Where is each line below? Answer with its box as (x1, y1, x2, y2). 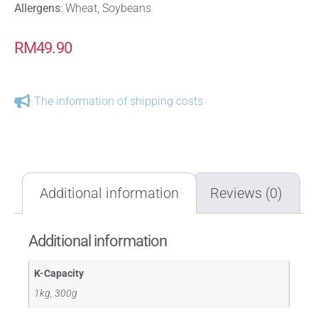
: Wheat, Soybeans (60, 1, 151, 16)
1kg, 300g (34, 287, 78, 300)
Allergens (14, 1, 60, 16)
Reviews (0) (210, 185, 283, 202)
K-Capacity (34, 268, 84, 280)
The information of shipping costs (34, 94, 203, 109)
